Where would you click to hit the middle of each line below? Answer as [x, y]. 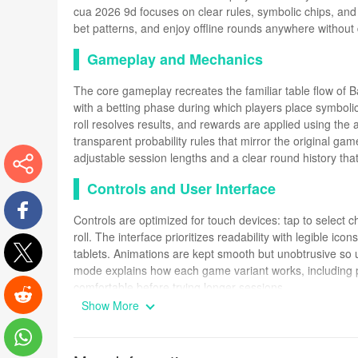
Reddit [26, 325]
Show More [112, 305]
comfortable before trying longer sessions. [180, 287]
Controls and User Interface [181, 189]
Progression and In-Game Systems [206, 318]
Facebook [29, 240]
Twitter [26, 282]
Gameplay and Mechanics [175, 59]
